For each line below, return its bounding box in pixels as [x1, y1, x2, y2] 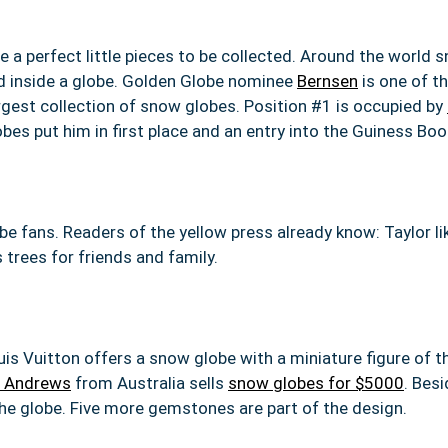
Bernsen [297, 70, 358, 91]
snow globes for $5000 [228, 372, 404, 393]
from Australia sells [71, 372, 228, 393]
